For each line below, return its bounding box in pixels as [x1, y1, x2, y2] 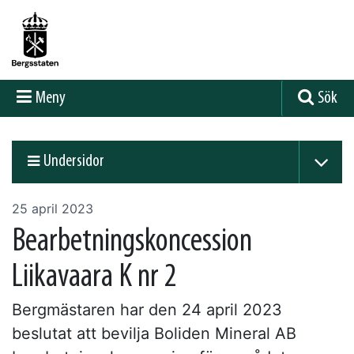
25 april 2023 [12, 200, 93, 217]
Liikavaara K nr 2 [12, 261, 177, 294]
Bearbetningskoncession [12, 225, 252, 258]
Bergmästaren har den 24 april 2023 [12, 299, 282, 319]
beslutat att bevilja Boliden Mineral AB [12, 323, 296, 343]
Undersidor [43, 152, 104, 171]
